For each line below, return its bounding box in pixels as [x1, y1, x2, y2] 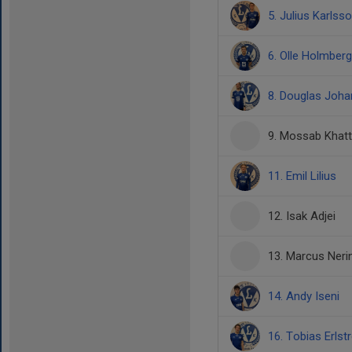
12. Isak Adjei [268, 209, 335, 223]
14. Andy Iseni [268, 289, 339, 303]
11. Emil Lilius [268, 169, 336, 183]
